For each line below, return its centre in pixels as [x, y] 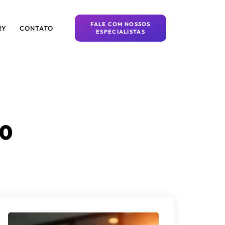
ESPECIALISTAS [121, 32]
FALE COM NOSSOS [121, 24]
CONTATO [37, 28]
